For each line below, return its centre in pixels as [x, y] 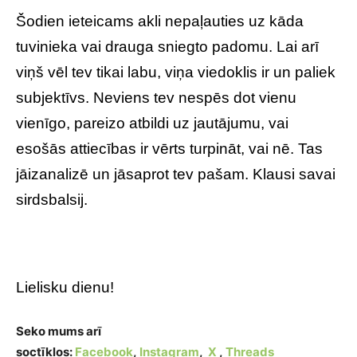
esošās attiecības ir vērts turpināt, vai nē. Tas [169, 149]
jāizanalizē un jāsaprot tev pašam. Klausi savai [176, 174]
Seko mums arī [59, 331]
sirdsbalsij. [52, 200]
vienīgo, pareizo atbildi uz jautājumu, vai [152, 123]
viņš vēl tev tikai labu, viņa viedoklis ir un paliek [176, 72]
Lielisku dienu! [65, 287]
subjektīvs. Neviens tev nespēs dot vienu [156, 98]
